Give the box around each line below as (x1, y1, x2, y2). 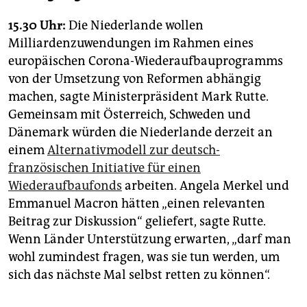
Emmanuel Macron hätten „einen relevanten (8, 196, 265, 212)
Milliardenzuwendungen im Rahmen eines (8, 36, 254, 51)
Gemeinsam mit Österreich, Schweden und (8, 107, 251, 123)
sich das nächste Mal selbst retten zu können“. (8, 267, 270, 283)
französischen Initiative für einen (8, 160, 201, 176)
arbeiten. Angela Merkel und (122, 178, 289, 194)
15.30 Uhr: (8, 18, 66, 34)
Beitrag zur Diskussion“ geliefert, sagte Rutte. (8, 214, 266, 230)
